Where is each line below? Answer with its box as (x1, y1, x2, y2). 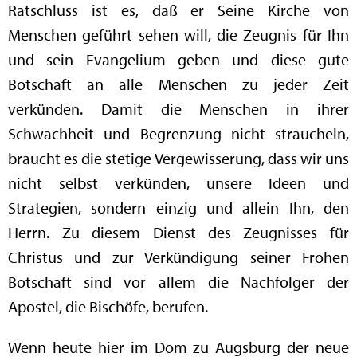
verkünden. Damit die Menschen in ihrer (8, 99, 349, 120)
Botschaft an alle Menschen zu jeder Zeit (8, 74, 349, 95)
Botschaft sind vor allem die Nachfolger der (8, 272, 349, 292)
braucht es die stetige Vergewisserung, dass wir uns (8, 148, 349, 169)
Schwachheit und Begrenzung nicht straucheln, (8, 124, 349, 144)
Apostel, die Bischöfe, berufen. (8, 296, 209, 317)
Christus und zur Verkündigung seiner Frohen (8, 247, 349, 268)
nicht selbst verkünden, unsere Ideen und (8, 173, 349, 194)
